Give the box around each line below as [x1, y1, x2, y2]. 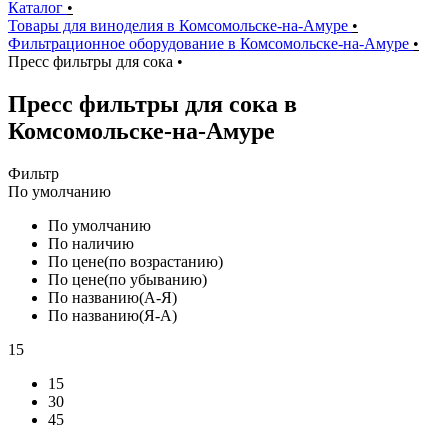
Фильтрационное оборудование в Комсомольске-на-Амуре [8, 35, 413, 52]
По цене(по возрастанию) [48, 252, 223, 270]
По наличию [48, 234, 134, 252]
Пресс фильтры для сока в [8, 90, 297, 117]
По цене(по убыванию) [48, 270, 207, 288]
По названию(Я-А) [48, 306, 177, 324]
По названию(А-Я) [48, 288, 177, 306]
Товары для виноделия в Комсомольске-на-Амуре [8, 17, 352, 34]
